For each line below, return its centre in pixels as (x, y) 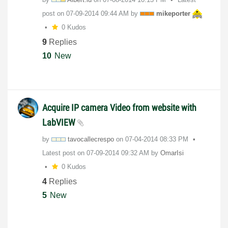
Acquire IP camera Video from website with (119, 107)
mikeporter (173, 13)
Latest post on (64, 153)
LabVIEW (60, 122)
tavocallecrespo (91, 139)
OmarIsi (172, 153)
